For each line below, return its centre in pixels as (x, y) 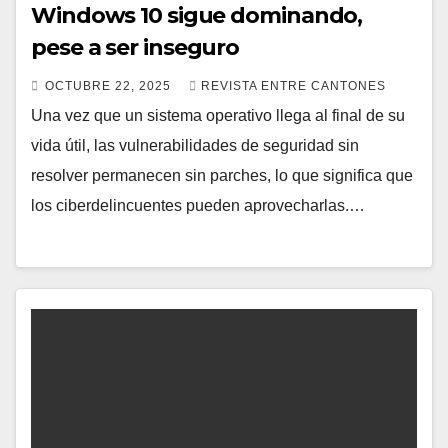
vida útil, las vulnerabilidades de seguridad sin (195, 146)
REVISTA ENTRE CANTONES (293, 86)
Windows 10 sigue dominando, (197, 16)
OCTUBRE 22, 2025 (110, 86)
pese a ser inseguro (135, 48)
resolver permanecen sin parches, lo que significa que (222, 176)
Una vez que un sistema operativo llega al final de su (218, 116)
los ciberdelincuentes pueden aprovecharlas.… (198, 206)
